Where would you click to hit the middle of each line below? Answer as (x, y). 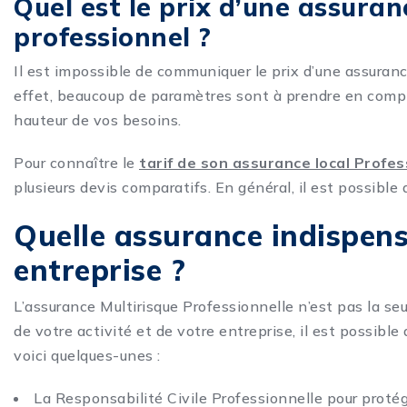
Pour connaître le (76, 163)
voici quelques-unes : (87, 356)
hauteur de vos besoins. (98, 120)
